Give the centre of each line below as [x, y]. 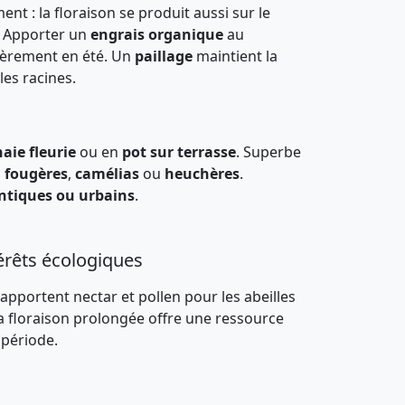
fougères [36, 174]
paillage [164, 56]
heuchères [202, 174]
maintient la [235, 56]
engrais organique [157, 34]
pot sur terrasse [179, 152]
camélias [107, 174]
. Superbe [268, 152]
